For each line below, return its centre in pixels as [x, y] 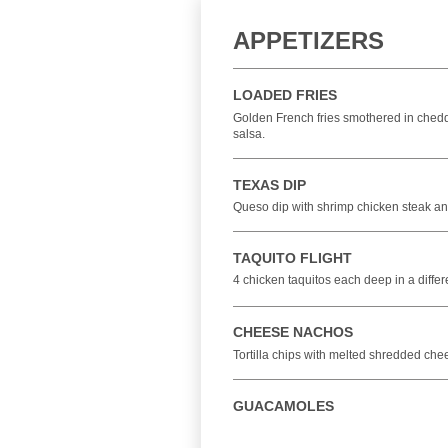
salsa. [249, 134]
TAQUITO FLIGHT [292, 258]
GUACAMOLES [283, 406]
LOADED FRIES [285, 95]
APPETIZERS [308, 40]
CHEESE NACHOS [293, 332]
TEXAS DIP [269, 185]
